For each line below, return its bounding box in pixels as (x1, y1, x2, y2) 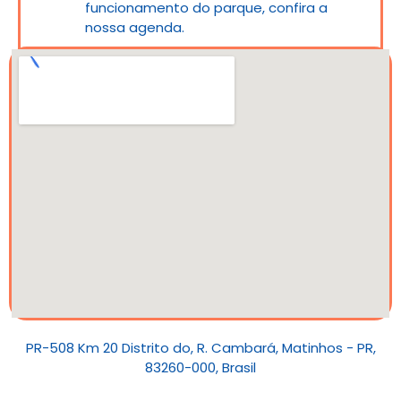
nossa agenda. (85, 17, 185, 37)
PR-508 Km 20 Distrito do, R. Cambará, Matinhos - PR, (25, 337, 376, 357)
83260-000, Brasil (145, 357, 256, 377)
